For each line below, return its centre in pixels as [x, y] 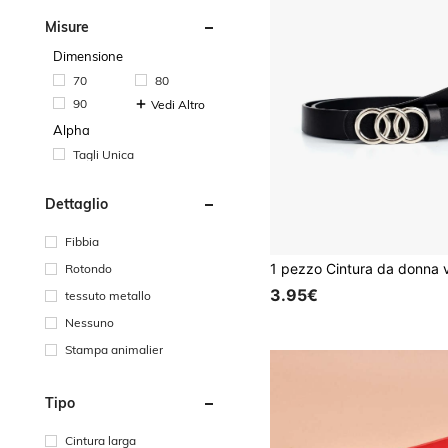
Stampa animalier [114, 349]
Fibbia [82, 241]
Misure [67, 26]
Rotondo [88, 268]
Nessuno [89, 322]
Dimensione [88, 55]
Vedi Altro [178, 104]
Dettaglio [76, 203]
